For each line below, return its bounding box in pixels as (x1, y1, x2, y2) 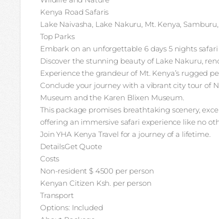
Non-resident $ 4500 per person (40, 166, 154, 175)
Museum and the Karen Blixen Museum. (40, 93, 184, 102)
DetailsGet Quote (40, 142, 102, 151)
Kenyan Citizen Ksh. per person (40, 178, 152, 188)
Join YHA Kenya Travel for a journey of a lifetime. (40, 130, 211, 139)
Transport (40, 191, 74, 200)
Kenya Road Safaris (40, 7, 109, 17)
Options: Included (40, 203, 103, 212)
